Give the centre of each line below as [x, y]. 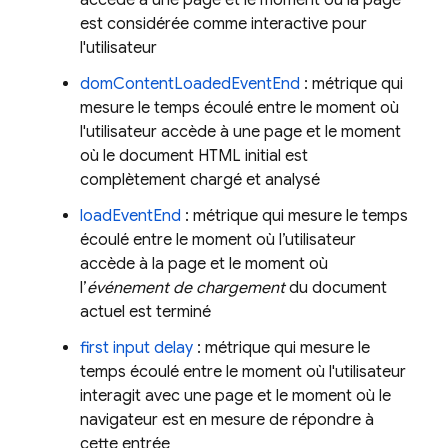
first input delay [136, 348]
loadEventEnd [130, 216]
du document [336, 288]
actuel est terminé [145, 312]
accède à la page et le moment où [204, 264]
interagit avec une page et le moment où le [235, 396]
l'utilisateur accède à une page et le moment [240, 132]
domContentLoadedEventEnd [190, 84]
